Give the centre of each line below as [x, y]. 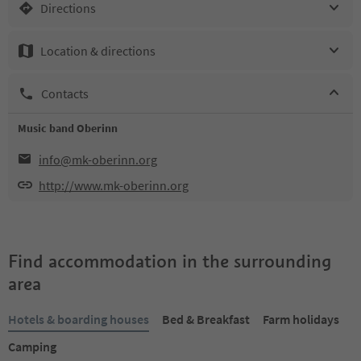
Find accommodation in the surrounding [170, 261]
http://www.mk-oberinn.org [114, 185]
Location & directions [98, 50]
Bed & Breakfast [206, 319]
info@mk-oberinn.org [98, 160]
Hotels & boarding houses [79, 319]
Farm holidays [301, 319]
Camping [32, 346]
